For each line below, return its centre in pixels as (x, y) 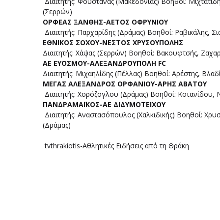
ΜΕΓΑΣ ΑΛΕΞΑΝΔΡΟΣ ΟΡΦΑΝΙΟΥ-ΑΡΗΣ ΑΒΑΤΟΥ (125, 84)
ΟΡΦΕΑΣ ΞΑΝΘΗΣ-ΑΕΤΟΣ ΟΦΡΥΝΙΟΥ (105, 22)
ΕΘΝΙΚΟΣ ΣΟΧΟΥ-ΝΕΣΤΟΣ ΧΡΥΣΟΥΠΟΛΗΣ (114, 42)
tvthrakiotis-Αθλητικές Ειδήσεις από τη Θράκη (116, 146)
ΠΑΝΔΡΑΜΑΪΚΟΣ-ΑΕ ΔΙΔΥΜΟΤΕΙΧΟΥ (104, 104)
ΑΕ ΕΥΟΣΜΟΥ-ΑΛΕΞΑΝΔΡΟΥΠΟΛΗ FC (105, 63)
